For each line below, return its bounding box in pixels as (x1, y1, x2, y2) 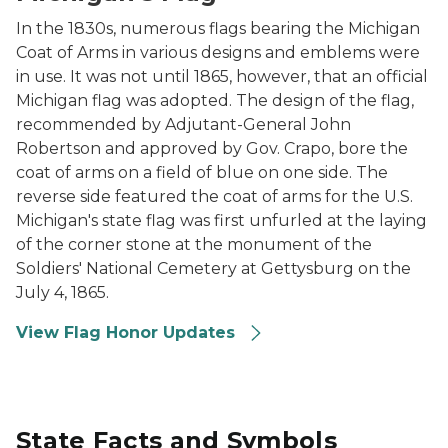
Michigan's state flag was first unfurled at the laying (16, 211, 427, 230)
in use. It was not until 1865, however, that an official (16, 67, 428, 86)
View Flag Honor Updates (16, 323, 240, 342)
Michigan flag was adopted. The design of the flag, (16, 91, 414, 110)
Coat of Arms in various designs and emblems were (16, 43, 420, 62)
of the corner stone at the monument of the (16, 235, 372, 254)
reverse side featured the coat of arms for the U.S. (16, 187, 413, 206)
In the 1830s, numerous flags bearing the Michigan (16, 19, 420, 38)
